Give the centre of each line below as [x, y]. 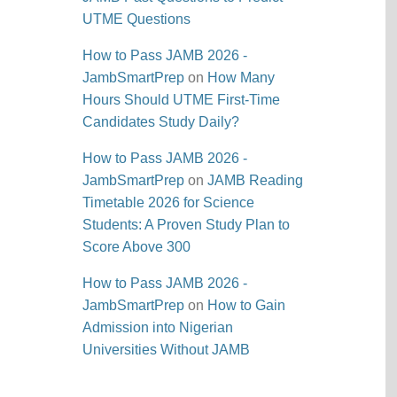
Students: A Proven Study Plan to [187, 225]
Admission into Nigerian [158, 327]
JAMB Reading [256, 180]
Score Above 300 [137, 247]
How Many [241, 78]
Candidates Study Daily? [161, 122]
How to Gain [247, 305]
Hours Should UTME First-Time [182, 100]
